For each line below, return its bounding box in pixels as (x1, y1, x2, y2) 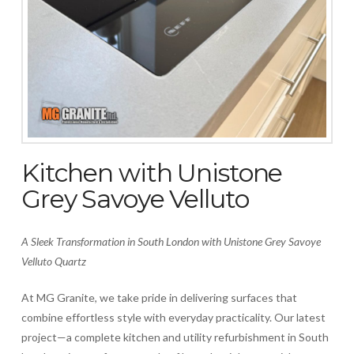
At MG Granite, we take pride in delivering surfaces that (21, 291, 297, 305)
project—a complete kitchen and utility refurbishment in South (21, 330, 329, 345)
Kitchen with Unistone (21, 157, 283, 189)
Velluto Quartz (21, 254, 86, 269)
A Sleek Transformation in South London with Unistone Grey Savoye (21, 235, 321, 249)
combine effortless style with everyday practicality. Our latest (21, 311, 326, 325)
